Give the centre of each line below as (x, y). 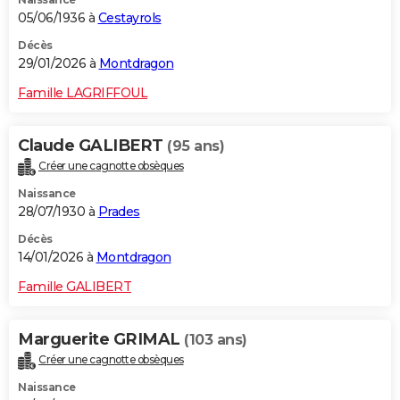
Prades (119, 212)
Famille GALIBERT (75, 287)
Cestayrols (129, 18)
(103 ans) (216, 340)
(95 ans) (196, 146)
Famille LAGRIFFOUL (83, 93)
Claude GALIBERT (92, 146)
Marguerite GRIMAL (101, 340)
